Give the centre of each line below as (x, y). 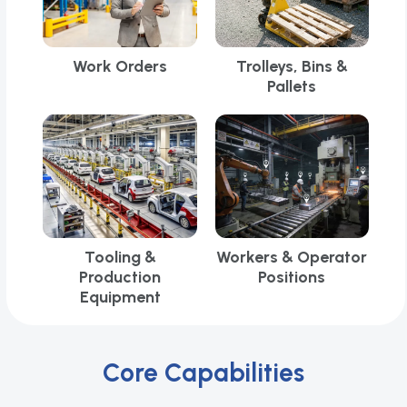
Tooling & (120, 258)
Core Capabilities (203, 373)
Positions (292, 278)
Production (120, 278)
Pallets (292, 86)
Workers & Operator (292, 258)
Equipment (120, 298)
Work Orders (120, 66)
